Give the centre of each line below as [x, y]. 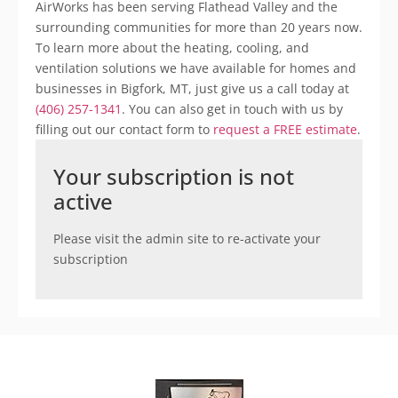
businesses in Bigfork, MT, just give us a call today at [192, 88]
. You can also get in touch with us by [232, 108]
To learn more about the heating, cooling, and [172, 47]
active [83, 201]
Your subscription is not [174, 176]
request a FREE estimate [285, 129]
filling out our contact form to [124, 129]
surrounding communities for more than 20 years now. [199, 27]
